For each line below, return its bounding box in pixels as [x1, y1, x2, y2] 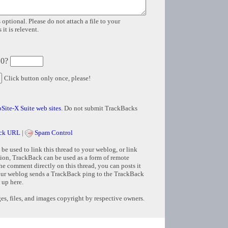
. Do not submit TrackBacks [61, 104, 137, 112]
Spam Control [35, 129, 73, 137]
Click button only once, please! [4, 74, 91, 82]
